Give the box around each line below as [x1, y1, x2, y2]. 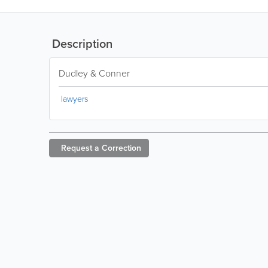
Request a [61, 142, 99, 154]
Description [49, 35, 112, 52]
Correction [102, 142, 141, 154]
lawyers [61, 93, 88, 104]
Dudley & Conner [59, 66, 130, 80]
